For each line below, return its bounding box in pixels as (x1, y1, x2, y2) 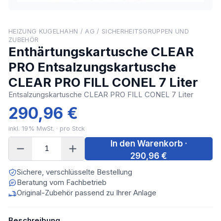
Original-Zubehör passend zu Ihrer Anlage (17, 188, 156, 197)
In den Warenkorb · (110, 139, 187, 149)
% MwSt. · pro (28, 124, 72, 132)
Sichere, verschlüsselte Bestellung (17, 167, 132, 177)
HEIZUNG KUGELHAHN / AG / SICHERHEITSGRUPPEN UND (8, 27, 189, 35)
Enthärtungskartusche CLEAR (8, 43, 194, 59)
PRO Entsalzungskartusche (8, 59, 176, 74)
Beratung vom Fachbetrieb (17, 178, 107, 187)
